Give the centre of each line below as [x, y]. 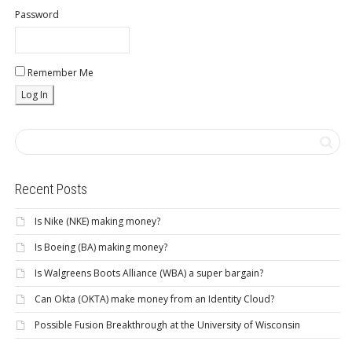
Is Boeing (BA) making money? [101, 247]
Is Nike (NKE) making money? [97, 222]
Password [37, 15]
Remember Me [59, 73]
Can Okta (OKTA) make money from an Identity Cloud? [154, 299]
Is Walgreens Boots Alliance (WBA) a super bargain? [149, 273]
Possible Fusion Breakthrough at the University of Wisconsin [167, 325]
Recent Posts [51, 189]
